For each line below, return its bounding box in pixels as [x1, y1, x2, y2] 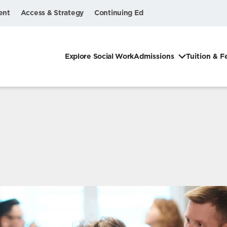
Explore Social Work [65, 52, 134, 61]
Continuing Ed [94, 9, 143, 17]
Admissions [134, 52, 174, 61]
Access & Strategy [20, 9, 84, 17]
